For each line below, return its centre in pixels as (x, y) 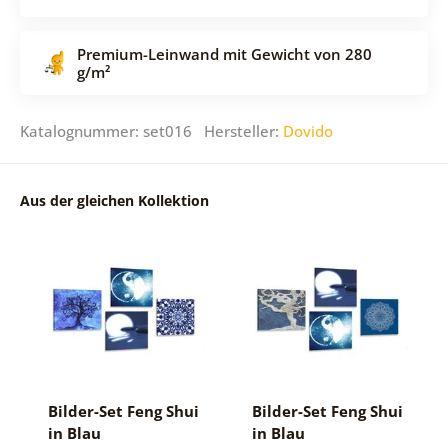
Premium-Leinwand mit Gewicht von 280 (224, 53)
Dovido (307, 130)
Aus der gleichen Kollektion (114, 200)
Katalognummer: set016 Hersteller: (151, 130)
